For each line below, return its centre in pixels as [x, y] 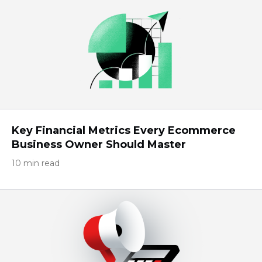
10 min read [36, 163]
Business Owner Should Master [99, 144]
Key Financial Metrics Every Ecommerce [124, 130]
